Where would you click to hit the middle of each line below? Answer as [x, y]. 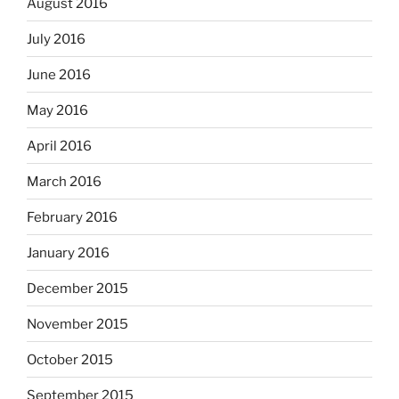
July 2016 [56, 39]
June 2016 [59, 74]
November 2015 [77, 324]
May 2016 [57, 110]
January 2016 [68, 252]
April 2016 [59, 146]
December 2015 [77, 288]
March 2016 [64, 181]
